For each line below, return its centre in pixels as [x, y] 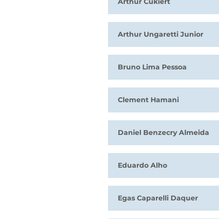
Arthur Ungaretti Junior [161, 34]
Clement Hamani [148, 100]
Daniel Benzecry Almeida [164, 132]
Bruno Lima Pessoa [152, 67]
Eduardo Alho [142, 165]
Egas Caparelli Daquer [158, 198]
